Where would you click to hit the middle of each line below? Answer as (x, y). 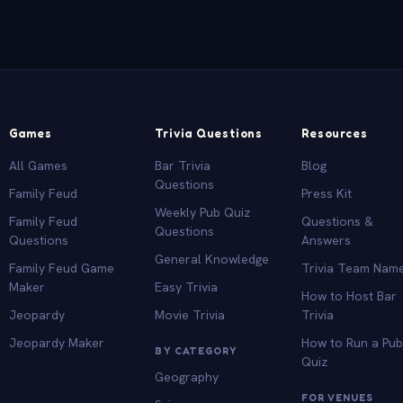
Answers (327, 240)
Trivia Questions (209, 133)
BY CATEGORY (196, 350)
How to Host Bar (349, 296)
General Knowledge (212, 259)
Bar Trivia (183, 165)
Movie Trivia (190, 314)
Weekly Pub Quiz (203, 212)
